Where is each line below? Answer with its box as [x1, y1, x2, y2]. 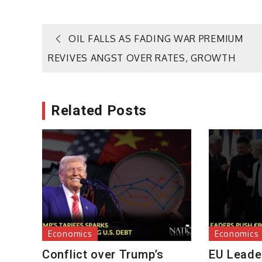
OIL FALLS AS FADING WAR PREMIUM [68, 33, 243, 45]
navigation [47, 62, 166, 91]
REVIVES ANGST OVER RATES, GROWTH [48, 51, 236, 64]
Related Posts [51, 102, 147, 119]
